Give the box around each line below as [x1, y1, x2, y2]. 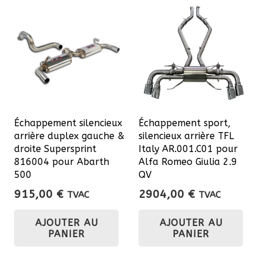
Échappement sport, [139, 117, 231, 129]
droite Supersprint [14, 143, 96, 154]
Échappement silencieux [14, 117, 122, 129]
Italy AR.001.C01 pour [139, 143, 238, 154]
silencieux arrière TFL [139, 130, 234, 141]
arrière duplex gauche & [14, 130, 124, 141]
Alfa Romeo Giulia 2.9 [139, 156, 237, 167]
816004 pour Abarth [14, 156, 109, 167]
